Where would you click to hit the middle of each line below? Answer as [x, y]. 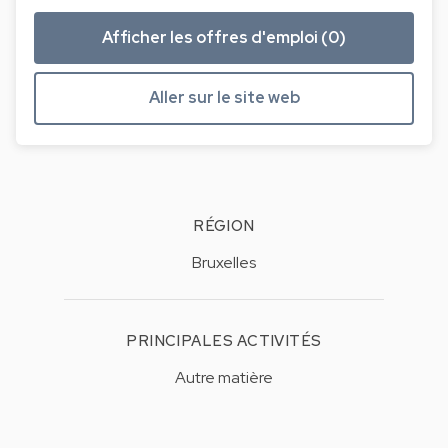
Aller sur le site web [224, 98]
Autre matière [224, 378]
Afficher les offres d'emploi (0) [224, 37]
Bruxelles [224, 263]
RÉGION [224, 226]
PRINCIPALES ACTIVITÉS [224, 341]
